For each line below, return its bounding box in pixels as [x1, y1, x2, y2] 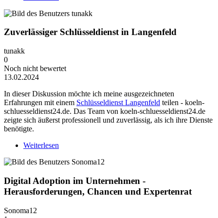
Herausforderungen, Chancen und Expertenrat [4, 186, 192, 197]
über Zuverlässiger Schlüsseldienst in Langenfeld [59, 141, 209, 150]
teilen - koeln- [160, 98, 204, 107]
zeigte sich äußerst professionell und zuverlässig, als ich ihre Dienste [4, 116, 213, 125]
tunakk [4, 47, 25, 55]
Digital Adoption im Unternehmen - [4, 175, 145, 186]
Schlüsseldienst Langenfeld [76, 98, 160, 107]
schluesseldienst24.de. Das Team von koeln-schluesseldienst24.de [4, 107, 205, 116]
